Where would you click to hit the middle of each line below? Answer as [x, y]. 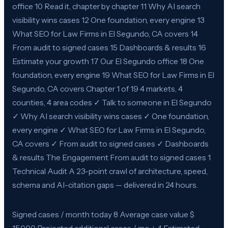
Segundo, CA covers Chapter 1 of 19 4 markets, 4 [97, 89]
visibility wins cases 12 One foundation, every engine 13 [108, 20]
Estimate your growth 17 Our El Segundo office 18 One [108, 61]
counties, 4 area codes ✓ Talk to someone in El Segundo [112, 102]
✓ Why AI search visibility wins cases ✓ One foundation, [111, 116]
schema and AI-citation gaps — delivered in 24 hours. [105, 185]
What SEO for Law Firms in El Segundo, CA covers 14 [105, 34]
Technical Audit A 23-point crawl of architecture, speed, [110, 171]
